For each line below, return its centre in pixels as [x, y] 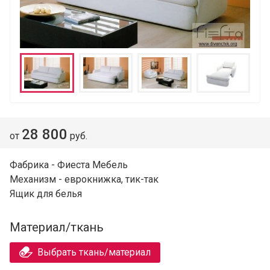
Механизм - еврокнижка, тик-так [84, 179]
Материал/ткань [57, 227]
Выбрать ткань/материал [94, 252]
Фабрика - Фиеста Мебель [69, 165]
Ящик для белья [46, 193]
